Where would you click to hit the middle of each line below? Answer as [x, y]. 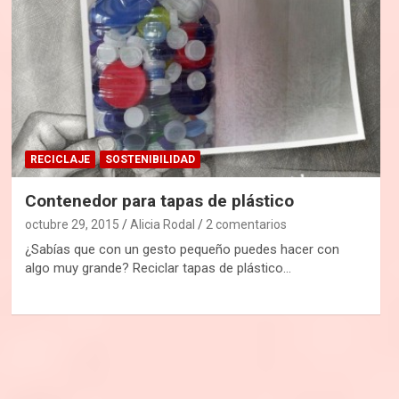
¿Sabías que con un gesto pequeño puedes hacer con [182, 249]
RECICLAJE [60, 159]
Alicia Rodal [162, 224]
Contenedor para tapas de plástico [159, 200]
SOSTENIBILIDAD [150, 159]
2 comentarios [246, 224]
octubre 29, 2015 [72, 224]
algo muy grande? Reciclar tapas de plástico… [158, 268]
